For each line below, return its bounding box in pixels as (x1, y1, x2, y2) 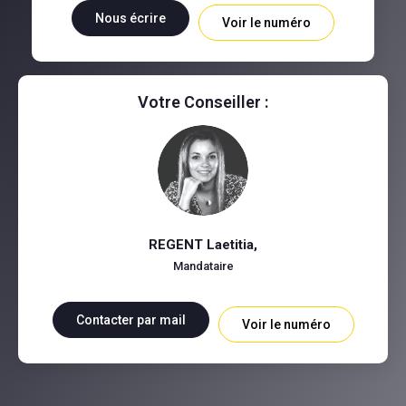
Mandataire (172, 258, 234, 273)
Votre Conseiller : (138, 92, 268, 111)
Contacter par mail (75, 312, 186, 327)
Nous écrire (95, 10, 166, 25)
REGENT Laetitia (149, 236, 254, 253)
